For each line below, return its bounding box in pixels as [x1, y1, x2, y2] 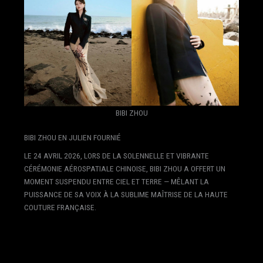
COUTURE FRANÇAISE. [23, 203, 96, 213]
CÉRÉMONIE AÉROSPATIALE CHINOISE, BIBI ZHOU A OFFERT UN [23, 164, 225, 174]
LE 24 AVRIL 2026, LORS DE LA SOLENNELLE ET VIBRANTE [23, 151, 209, 161]
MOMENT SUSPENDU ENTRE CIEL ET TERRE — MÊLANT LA [23, 177, 209, 187]
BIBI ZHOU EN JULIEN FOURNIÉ [23, 132, 121, 142]
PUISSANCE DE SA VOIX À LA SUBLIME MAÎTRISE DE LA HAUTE [23, 190, 228, 200]
